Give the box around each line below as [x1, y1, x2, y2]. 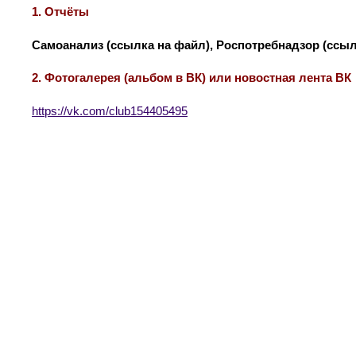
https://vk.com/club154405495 [32, 104, 188, 118]
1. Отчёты [32, 6, 92, 19]
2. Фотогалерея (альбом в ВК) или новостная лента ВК [32, 72, 351, 85]
